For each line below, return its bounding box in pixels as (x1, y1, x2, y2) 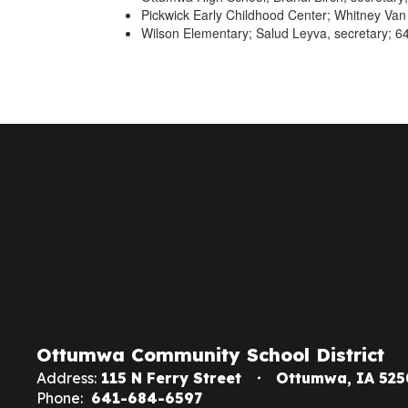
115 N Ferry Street (101, 369, 241, 387)
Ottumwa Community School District (36, 343, 384, 366)
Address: (36, 369, 97, 387)
